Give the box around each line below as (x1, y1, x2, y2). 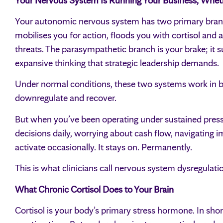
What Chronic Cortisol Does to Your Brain (15, 183, 174, 195)
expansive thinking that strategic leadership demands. (15, 57, 219, 69)
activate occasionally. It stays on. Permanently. (15, 141, 192, 153)
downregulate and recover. (15, 92, 116, 104)
